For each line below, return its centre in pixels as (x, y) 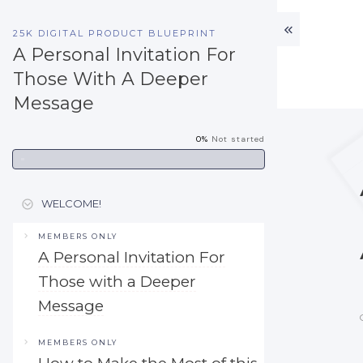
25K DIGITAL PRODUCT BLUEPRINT (115, 33)
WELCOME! (71, 203)
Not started (238, 139)
